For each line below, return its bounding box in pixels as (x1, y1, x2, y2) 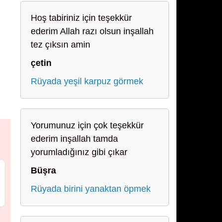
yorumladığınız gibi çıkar (31, 147, 127, 157)
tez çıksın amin (31, 40, 90, 50)
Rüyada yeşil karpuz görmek (31, 76, 143, 86)
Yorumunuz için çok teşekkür (31, 120, 144, 130)
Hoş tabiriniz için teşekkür (31, 13, 132, 23)
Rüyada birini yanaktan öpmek (31, 184, 151, 194)
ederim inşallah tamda (31, 134, 118, 144)
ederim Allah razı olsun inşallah (31, 26, 154, 36)
